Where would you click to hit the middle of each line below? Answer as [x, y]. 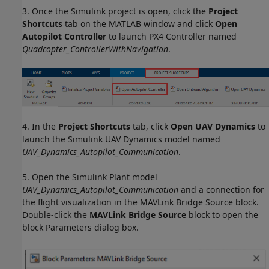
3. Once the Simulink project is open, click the [115, 11]
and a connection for [221, 189]
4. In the [40, 126]
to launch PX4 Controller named [171, 37]
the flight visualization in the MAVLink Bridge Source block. [141, 202]
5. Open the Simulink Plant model [90, 177]
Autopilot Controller [64, 37]
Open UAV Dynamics [213, 126]
